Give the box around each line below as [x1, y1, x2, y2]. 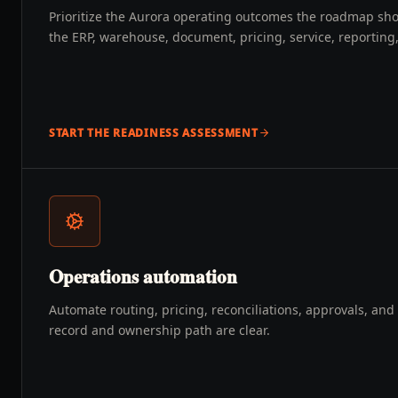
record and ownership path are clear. [49, 322, 270, 338]
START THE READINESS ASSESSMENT [49, 125, 259, 140]
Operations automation [49, 263, 237, 290]
